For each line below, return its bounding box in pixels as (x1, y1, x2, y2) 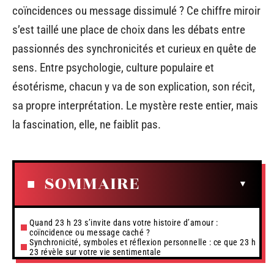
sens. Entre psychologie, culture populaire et (12, 61, 214, 75)
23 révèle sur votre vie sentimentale (29, 246, 161, 257)
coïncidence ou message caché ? (29, 227, 150, 237)
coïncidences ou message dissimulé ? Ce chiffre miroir (12, 4, 261, 18)
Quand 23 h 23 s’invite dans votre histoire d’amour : (29, 217, 218, 228)
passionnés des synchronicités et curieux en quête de (12, 42, 256, 56)
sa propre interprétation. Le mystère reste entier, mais (12, 98, 258, 113)
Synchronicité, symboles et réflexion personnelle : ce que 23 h (29, 237, 256, 247)
